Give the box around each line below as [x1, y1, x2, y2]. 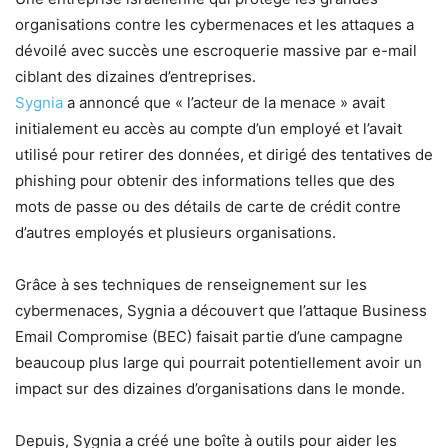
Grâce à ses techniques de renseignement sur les [15, 275, 367, 294]
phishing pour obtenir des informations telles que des [15, 171, 395, 190]
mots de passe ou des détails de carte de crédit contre [15, 197, 401, 216]
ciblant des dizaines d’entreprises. [15, 67, 256, 86]
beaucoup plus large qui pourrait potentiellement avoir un [15, 353, 422, 372]
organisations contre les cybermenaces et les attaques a [15, 15, 414, 34]
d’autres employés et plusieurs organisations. [15, 223, 336, 242]
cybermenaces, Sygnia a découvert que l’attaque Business [15, 301, 427, 320]
